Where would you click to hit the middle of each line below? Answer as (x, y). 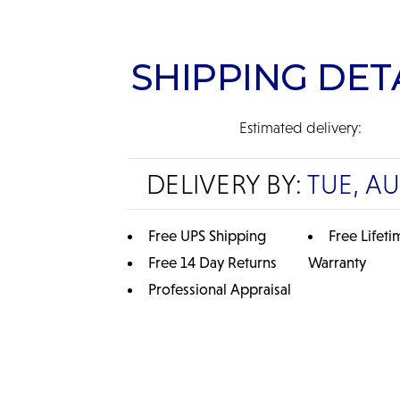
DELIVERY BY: (227, 183)
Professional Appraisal (220, 289)
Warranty (337, 262)
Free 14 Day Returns (213, 262)
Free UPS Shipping (208, 235)
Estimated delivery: (300, 127)
